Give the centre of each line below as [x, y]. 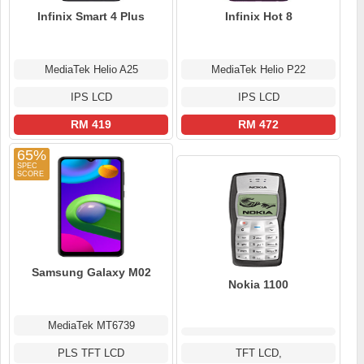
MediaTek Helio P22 [258, 70]
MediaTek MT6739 [91, 326]
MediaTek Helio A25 [91, 70]
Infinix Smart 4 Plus [91, 17]
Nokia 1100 [258, 285]
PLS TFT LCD [91, 353]
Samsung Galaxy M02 [91, 273]
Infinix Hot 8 [258, 17]
